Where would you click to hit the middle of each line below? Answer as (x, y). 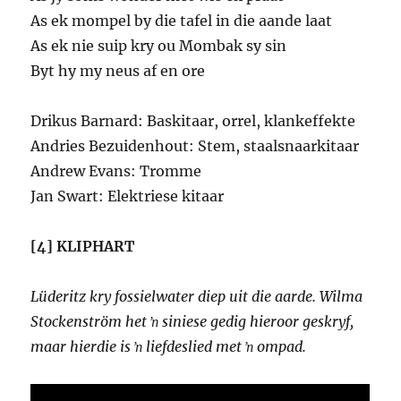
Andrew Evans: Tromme (116, 171)
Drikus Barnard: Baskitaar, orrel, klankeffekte (193, 121)
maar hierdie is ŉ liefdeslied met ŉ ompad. (169, 347)
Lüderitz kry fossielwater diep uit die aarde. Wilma (197, 297)
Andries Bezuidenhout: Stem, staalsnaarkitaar (195, 146)
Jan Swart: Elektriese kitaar (128, 196)
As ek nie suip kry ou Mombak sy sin (159, 46)
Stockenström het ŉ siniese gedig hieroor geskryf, (192, 322)
